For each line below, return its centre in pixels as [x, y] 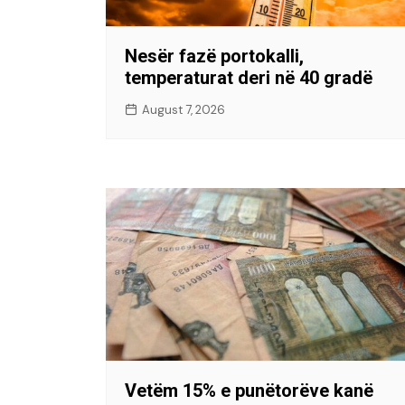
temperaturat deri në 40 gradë [249, 78]
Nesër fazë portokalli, [214, 57]
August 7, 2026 [184, 110]
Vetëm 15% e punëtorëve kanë [249, 391]
